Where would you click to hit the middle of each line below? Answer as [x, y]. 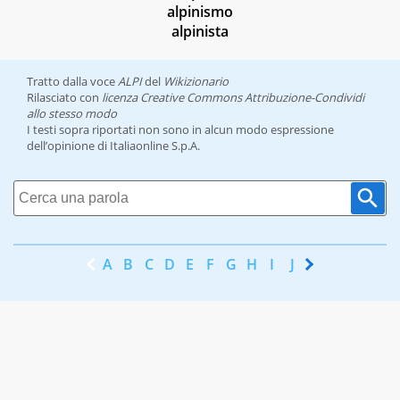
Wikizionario [196, 82]
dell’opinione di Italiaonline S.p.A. [113, 146]
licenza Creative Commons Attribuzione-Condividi [233, 98]
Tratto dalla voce [72, 82]
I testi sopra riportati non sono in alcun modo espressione [180, 130]
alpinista [200, 32]
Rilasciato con [64, 98]
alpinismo [200, 12]
